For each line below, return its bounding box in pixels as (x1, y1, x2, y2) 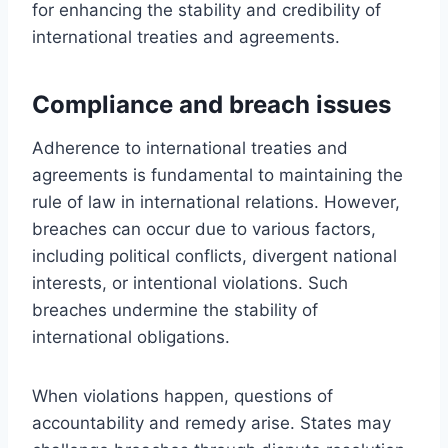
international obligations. (32, 326, 230, 347)
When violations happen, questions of (32, 385, 333, 406)
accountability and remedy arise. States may (32, 412, 391, 433)
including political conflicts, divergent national (32, 245, 397, 266)
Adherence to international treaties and (32, 137, 348, 158)
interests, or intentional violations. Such (32, 272, 348, 293)
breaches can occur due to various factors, (32, 218, 376, 239)
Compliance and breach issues (32, 89, 391, 119)
